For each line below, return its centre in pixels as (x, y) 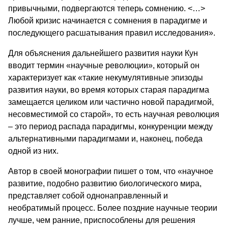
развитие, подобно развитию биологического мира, (105, 183)
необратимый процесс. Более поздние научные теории (113, 208)
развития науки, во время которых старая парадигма (109, 90)
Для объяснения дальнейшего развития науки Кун (103, 53)
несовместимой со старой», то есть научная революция (114, 114)
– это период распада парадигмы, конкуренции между (110, 126)
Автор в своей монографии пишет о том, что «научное (111, 171)
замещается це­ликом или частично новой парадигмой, (111, 102)
